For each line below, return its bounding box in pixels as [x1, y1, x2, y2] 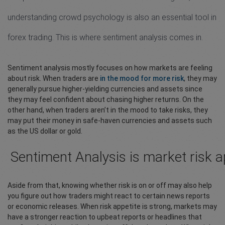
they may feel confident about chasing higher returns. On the [8, 95, 204, 103]
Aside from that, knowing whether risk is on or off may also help [8, 181, 212, 189]
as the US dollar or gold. [8, 127, 82, 135]
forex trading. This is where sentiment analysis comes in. [8, 32, 203, 42]
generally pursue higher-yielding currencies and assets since [8, 84, 202, 93]
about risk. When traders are [8, 74, 100, 82]
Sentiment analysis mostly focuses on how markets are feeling [8, 63, 212, 72]
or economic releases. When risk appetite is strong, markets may [8, 202, 217, 210]
